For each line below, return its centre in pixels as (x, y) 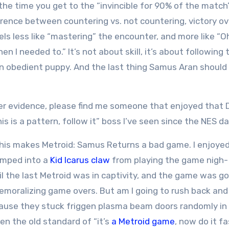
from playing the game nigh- (169, 160)
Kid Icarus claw (80, 160)
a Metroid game (143, 221)
